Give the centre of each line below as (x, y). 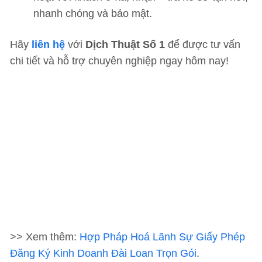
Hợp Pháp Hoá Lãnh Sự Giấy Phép (162, 237)
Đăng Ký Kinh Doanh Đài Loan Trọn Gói (103, 253)
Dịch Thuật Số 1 (125, 44)
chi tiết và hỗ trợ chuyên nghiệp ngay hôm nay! (119, 61)
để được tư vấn (203, 44)
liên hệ (48, 44)
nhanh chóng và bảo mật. (93, 13)
